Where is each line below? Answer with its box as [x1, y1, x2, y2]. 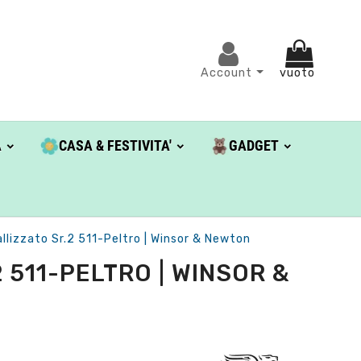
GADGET [228, 137, 279, 155]
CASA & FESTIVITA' [58, 137, 172, 155]
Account [201, 65, 257, 80]
